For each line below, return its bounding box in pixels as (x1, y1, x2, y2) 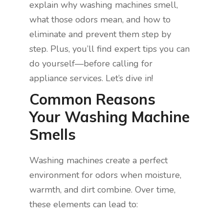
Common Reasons (29, 90, 155, 109)
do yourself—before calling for (29, 58, 153, 70)
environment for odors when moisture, (29, 169, 181, 181)
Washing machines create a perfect (29, 154, 168, 167)
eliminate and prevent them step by (29, 28, 171, 41)
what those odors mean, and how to (29, 14, 171, 26)
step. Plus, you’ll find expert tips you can (29, 43, 190, 55)
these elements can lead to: (29, 198, 138, 211)
